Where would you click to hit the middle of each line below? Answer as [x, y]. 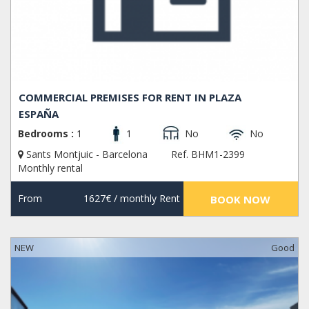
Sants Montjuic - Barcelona [87, 154]
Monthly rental [50, 168]
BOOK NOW [241, 200]
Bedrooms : [46, 134]
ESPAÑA [39, 114]
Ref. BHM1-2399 [208, 154]
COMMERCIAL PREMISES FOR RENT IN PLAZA [130, 98]
